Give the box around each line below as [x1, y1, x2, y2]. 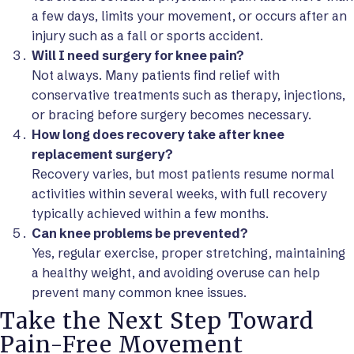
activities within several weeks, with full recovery [32, 186, 327, 201]
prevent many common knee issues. [32, 284, 247, 300]
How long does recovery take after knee [32, 126, 284, 142]
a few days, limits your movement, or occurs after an [32, 8, 347, 24]
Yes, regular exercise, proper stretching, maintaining [32, 245, 345, 261]
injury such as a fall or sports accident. [32, 28, 263, 43]
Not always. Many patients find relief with [32, 67, 280, 83]
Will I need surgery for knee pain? [32, 47, 244, 63]
